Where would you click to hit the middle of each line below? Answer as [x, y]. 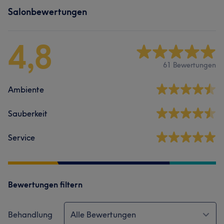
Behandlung [30, 214]
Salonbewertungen [47, 12]
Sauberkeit [28, 113]
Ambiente [26, 89]
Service [21, 137]
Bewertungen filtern [45, 184]
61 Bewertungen [189, 65]
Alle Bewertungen [103, 214]
